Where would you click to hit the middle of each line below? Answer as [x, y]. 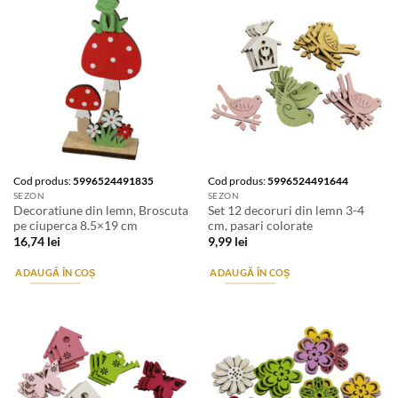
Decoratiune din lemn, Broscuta [100, 210]
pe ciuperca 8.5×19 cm [75, 225]
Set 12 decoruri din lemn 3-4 [286, 210]
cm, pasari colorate [260, 225]
